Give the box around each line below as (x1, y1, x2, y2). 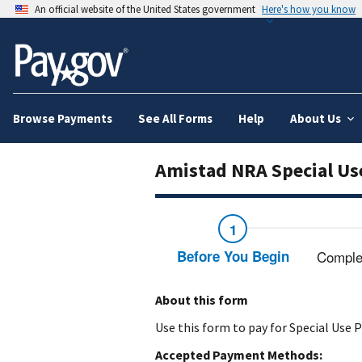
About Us (290, 111, 341, 126)
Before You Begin (176, 246, 289, 266)
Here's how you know (262, 2, 356, 15)
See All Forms (138, 111, 213, 126)
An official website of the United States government (35, 2, 256, 15)
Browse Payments (13, 111, 112, 126)
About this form (155, 291, 248, 308)
